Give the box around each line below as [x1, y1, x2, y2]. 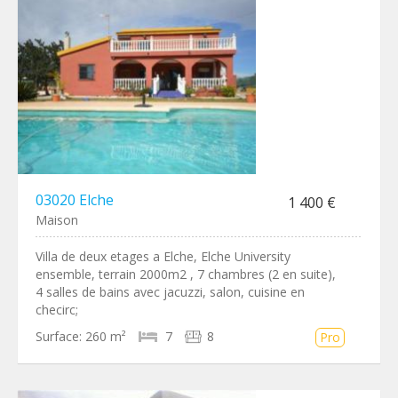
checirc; [36, 301, 78, 318]
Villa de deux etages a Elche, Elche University [36, 248, 291, 265]
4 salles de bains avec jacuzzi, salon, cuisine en [36, 283, 305, 300]
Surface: [36, 328, 82, 345]
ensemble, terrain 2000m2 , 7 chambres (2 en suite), [36, 266, 336, 283]
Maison [36, 211, 78, 228]
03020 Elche [36, 190, 114, 210]
